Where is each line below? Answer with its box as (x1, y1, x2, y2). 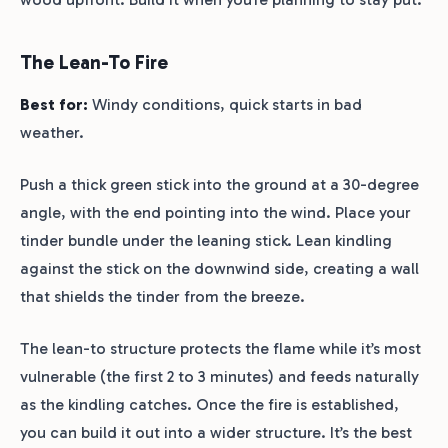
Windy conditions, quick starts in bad (88, 94, 362, 114)
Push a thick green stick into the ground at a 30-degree (20, 174, 419, 194)
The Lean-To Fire (20, 50, 168, 74)
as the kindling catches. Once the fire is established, (20, 394, 399, 414)
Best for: (20, 94, 88, 114)
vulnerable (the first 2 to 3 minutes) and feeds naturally (20, 366, 419, 386)
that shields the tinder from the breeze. (20, 286, 305, 306)
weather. (20, 122, 84, 142)
